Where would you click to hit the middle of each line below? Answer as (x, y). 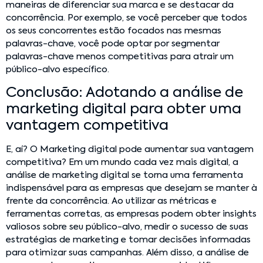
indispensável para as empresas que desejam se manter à (131, 188)
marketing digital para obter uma (124, 109)
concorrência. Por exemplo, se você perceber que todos (127, 18)
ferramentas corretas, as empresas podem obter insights (131, 214)
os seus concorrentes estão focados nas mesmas (114, 31)
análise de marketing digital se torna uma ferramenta (124, 176)
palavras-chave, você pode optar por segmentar (113, 43)
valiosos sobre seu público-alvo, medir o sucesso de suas (127, 227)
